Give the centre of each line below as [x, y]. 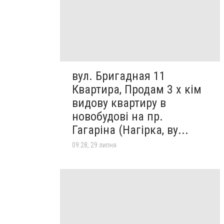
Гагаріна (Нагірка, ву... [130, 130]
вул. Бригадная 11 [119, 76]
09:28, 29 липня [94, 145]
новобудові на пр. [117, 117]
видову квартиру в [119, 103]
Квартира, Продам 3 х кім [137, 90]
